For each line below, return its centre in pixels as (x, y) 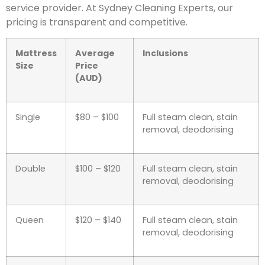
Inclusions (165, 54)
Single (28, 117)
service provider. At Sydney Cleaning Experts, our (119, 8)
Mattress (36, 54)
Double (30, 169)
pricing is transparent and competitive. (97, 22)
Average (95, 54)
